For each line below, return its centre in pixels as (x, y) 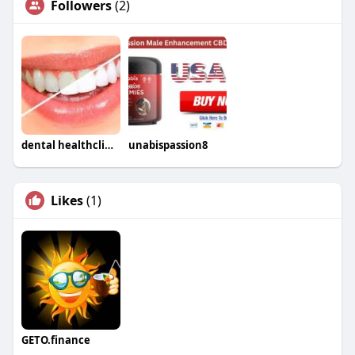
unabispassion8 (168, 145)
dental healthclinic (109, 145)
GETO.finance (55, 340)
